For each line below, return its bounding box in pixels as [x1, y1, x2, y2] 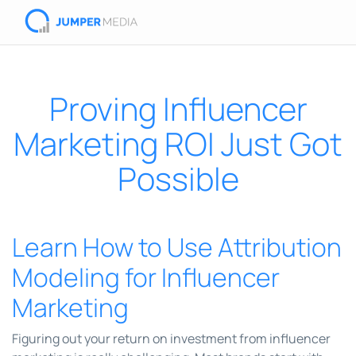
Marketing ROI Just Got [14, 122, 342, 165]
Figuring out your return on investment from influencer [12, 330, 331, 347]
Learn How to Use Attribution [12, 230, 342, 265]
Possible [117, 157, 239, 200]
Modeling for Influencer [12, 260, 280, 295]
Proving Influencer [48, 87, 308, 130]
